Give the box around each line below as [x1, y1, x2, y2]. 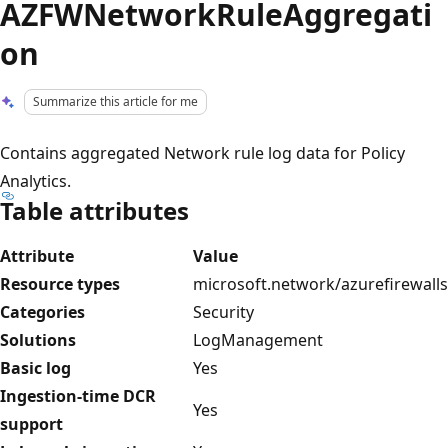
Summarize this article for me [33, 93, 199, 110]
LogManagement [193, 328, 323, 351]
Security [193, 300, 254, 323]
